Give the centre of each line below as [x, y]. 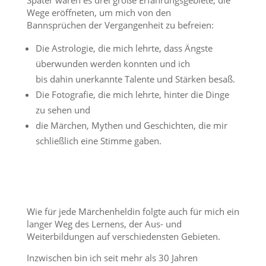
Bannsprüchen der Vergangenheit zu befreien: [120, 25]
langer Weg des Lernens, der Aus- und [104, 224]
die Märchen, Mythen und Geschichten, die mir [131, 125]
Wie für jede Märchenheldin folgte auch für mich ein [133, 211]
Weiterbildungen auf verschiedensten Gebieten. [123, 236]
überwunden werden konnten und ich [113, 63]
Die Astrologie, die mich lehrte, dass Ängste [124, 48]
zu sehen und [63, 110]
